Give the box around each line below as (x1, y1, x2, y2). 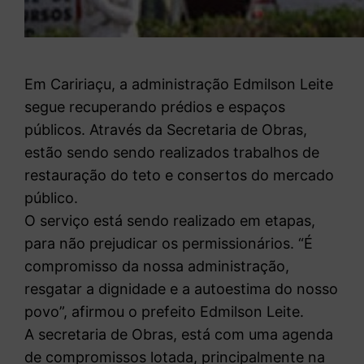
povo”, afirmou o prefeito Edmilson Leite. (24, 302, 305, 320)
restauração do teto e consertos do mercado (24, 166, 335, 184)
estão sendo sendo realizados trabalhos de (24, 143, 320, 161)
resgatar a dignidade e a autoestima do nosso (24, 279, 339, 297)
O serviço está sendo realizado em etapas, (24, 211, 316, 229)
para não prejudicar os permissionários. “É (24, 234, 314, 252)
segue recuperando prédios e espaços (24, 97, 286, 115)
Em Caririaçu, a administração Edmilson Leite (24, 75, 334, 93)
